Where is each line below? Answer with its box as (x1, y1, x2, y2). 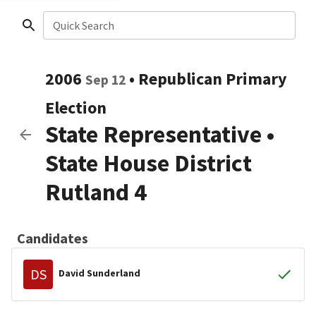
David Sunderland (59, 266, 140, 279)
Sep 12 (85, 71, 126, 88)
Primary (226, 68, 287, 90)
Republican (138, 68, 222, 90)
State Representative (45, 119, 262, 149)
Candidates (17, 229, 88, 247)
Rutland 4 (45, 177, 147, 207)
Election (45, 97, 107, 119)
